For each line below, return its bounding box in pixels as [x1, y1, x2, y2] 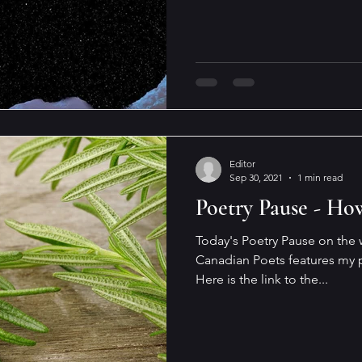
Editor [229, 158, 255, 170]
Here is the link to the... [196, 271, 328, 287]
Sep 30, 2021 [229, 171, 283, 183]
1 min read [297, 171, 343, 183]
